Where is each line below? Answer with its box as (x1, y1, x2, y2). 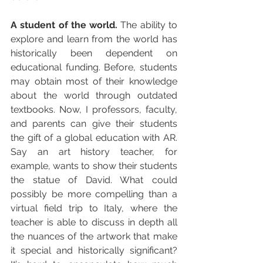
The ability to (120, 19, 178, 31)
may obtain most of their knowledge (11, 75, 177, 87)
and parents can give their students (11, 117, 177, 129)
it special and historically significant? (11, 244, 177, 256)
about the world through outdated (11, 89, 177, 101)
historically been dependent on (11, 47, 177, 59)
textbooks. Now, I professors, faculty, (11, 103, 177, 115)
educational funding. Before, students (11, 61, 177, 73)
